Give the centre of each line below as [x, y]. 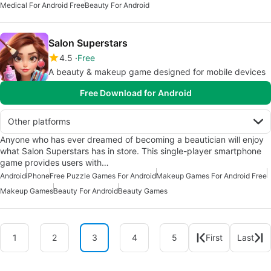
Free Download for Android [135, 93]
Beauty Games [143, 191]
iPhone [38, 175]
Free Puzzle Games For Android [103, 175]
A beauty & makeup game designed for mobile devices [157, 71]
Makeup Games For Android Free [211, 175]
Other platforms [39, 121]
